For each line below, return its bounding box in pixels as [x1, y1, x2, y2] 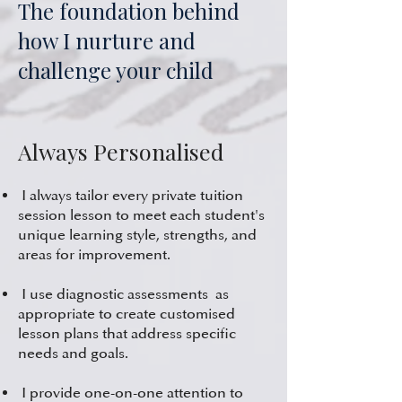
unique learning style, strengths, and [18, 226, 257, 244]
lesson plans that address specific [18, 325, 236, 343]
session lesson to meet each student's [18, 206, 265, 224]
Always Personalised [18, 136, 223, 166]
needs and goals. [18, 345, 128, 363]
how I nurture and [18, 26, 196, 55]
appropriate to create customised [18, 305, 235, 323]
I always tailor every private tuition [18, 187, 243, 205]
